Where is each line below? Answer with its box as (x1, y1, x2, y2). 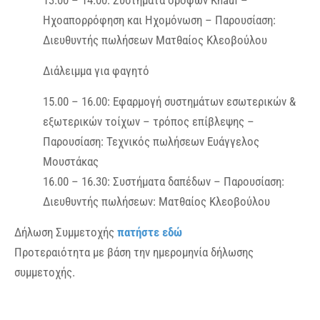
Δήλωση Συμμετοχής (14, 225, 117, 239)
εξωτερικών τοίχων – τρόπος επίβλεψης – (43, 114, 254, 129)
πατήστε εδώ (117, 225, 182, 239)
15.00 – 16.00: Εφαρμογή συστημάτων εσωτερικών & (43, 94, 296, 109)
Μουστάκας (43, 154, 99, 169)
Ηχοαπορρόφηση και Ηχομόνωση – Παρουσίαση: (43, 13, 276, 27)
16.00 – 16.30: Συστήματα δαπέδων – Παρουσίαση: (43, 174, 284, 189)
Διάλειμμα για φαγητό (43, 64, 149, 78)
